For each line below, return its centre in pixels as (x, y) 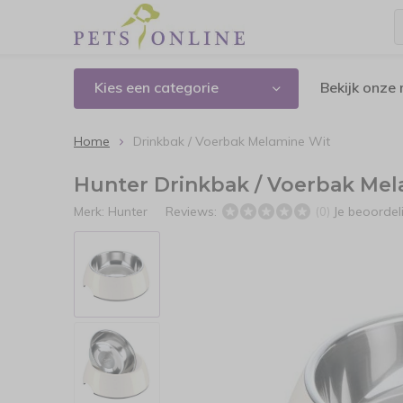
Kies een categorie (157, 87)
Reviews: (193, 211)
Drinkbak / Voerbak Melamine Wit (232, 141)
